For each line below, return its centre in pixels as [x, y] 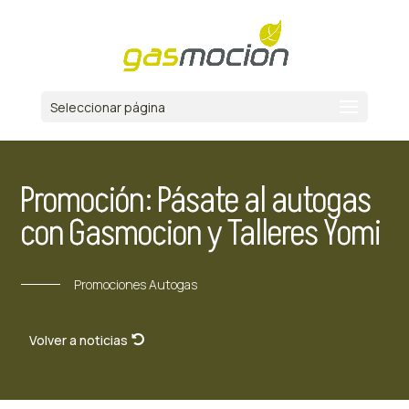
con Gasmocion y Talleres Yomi [201, 234]
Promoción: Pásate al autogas [196, 201]
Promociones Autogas [135, 284]
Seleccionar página [107, 107]
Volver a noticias [79, 341]
